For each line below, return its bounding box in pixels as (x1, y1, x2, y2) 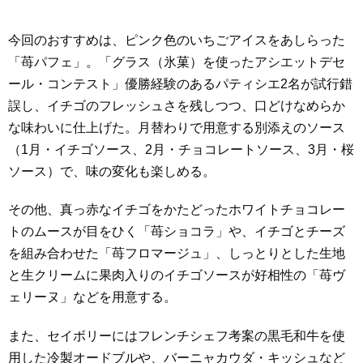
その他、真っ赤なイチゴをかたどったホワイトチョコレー (8, 203, 345, 217)
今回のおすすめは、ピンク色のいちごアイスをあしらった (8, 32, 345, 47)
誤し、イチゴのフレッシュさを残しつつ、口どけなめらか (8, 98, 345, 113)
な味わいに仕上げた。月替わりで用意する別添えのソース (8, 120, 345, 135)
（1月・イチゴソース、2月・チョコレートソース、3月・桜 (8, 142, 354, 156)
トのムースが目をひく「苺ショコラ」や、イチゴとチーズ (8, 224, 345, 239)
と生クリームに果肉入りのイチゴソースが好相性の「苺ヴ (8, 268, 345, 283)
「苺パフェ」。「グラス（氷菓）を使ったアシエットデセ (8, 54, 345, 69)
